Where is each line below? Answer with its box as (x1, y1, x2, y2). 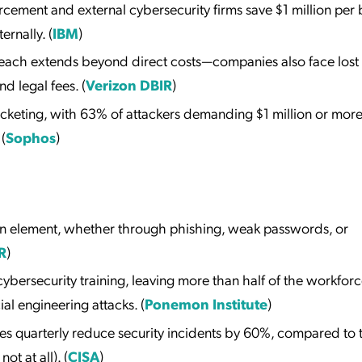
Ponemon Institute (145, 294, 267, 314)
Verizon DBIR (86, 75, 172, 95)
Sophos (6, 127, 56, 146)
